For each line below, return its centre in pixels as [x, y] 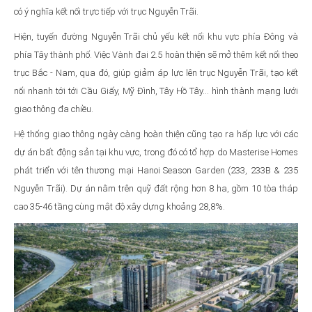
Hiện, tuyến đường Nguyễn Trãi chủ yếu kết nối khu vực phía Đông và [156, 36]
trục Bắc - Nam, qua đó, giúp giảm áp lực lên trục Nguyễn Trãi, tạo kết [156, 72]
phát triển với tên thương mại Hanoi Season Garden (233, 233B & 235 [156, 170]
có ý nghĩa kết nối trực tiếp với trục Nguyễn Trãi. [106, 11]
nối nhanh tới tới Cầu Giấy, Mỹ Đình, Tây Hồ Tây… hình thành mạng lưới [156, 91]
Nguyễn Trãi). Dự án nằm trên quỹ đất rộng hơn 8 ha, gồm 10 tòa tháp [156, 188]
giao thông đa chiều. [54, 109]
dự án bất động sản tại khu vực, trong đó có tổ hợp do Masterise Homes [156, 152]
